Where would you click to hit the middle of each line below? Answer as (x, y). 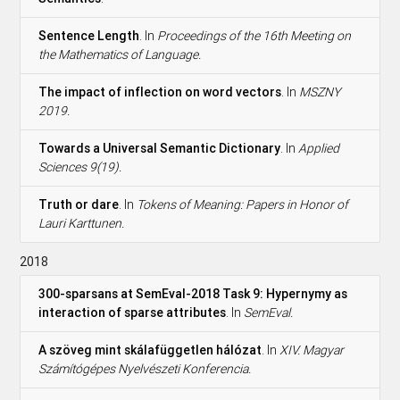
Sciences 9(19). (80, 167)
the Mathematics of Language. (120, 54)
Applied (319, 148)
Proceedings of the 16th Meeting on (254, 35)
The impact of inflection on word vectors (160, 92)
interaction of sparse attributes (133, 312)
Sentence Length (89, 35)
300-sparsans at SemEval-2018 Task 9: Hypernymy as (193, 293)
